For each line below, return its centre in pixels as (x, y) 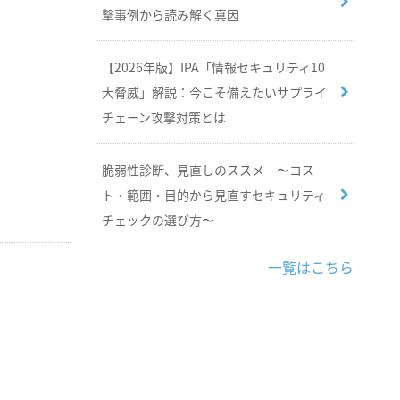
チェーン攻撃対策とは (163, 117)
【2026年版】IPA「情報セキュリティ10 (213, 67)
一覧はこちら (311, 267)
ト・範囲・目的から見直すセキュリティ (213, 195)
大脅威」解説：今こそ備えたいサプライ (214, 92)
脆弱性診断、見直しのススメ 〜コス (208, 170)
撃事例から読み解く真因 (170, 14)
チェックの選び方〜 (158, 220)
